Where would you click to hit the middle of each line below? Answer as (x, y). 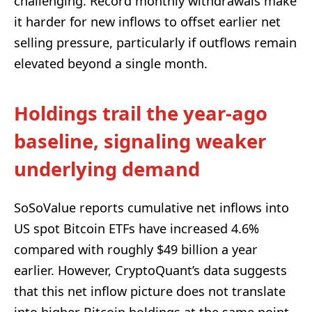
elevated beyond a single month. (111, 64)
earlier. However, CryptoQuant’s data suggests (150, 271)
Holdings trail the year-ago (141, 113)
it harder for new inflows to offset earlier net (147, 22)
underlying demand (107, 169)
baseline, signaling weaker (140, 141)
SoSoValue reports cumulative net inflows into (151, 208)
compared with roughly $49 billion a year (136, 250)
